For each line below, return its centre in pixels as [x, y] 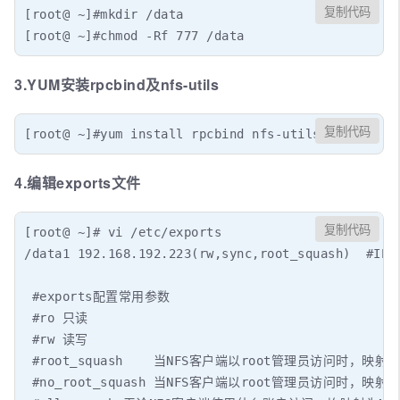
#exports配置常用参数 [101, 296]
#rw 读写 [60, 339]
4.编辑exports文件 [78, 182]
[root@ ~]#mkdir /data [104, 14]
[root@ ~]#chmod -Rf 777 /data [134, 35]
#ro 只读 [60, 317]
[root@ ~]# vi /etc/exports [123, 232]
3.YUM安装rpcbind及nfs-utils [117, 84]
